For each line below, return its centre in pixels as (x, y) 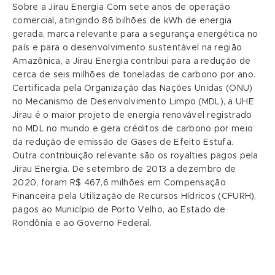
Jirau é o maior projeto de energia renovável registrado (132, 115)
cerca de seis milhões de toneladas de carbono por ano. (134, 75)
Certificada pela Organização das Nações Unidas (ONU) (133, 88)
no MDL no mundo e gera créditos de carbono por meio (133, 129)
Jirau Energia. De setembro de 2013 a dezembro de (124, 169)
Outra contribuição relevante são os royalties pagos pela (135, 156)
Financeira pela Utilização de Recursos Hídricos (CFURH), (134, 196)
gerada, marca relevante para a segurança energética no (135, 34)
